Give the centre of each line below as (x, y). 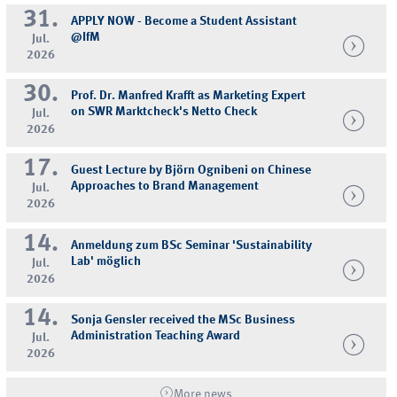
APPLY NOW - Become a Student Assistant (184, 21)
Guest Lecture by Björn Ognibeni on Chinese (191, 171)
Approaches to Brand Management (165, 187)
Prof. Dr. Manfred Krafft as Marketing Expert (189, 96)
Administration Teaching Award (156, 335)
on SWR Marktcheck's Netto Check (164, 112)
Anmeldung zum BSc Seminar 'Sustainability (192, 245)
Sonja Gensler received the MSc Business (183, 319)
